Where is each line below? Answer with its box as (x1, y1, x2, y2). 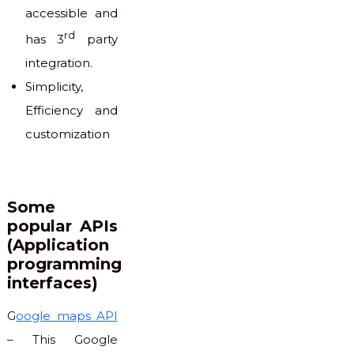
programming (7, 254, 122, 273)
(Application (7, 235, 110, 254)
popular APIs (7, 217, 118, 235)
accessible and (24, 6, 118, 21)
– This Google (7, 332, 118, 347)
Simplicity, (24, 79, 83, 94)
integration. (24, 55, 92, 70)
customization (24, 126, 110, 141)
